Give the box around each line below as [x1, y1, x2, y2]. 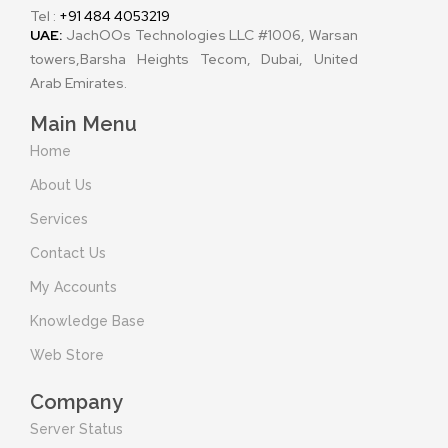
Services [30, 210, 88, 227]
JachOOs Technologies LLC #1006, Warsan [65, 25, 359, 44]
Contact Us [30, 244, 106, 261]
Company [30, 389, 123, 414]
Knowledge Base [30, 312, 145, 329]
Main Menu [30, 111, 137, 136]
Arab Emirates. [30, 73, 127, 92]
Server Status [30, 420, 123, 437]
